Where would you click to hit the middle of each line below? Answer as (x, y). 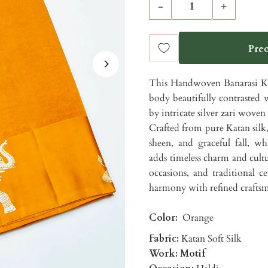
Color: (164, 218)
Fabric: (164, 239)
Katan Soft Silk (210, 239)
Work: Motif (177, 254)
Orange (197, 218)
